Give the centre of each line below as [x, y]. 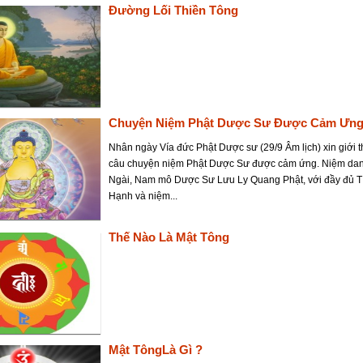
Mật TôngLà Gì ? [156, 350]
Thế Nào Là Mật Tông [169, 237]
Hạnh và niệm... [143, 196]
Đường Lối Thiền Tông [173, 10]
